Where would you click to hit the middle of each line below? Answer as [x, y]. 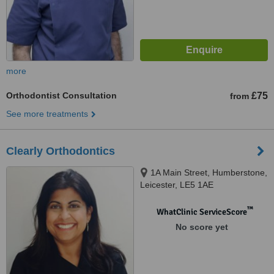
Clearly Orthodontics [61, 151]
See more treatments [47, 114]
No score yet [202, 227]
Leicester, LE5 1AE [177, 185]
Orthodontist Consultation [61, 95]
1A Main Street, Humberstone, [209, 172]
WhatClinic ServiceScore [202, 212]
